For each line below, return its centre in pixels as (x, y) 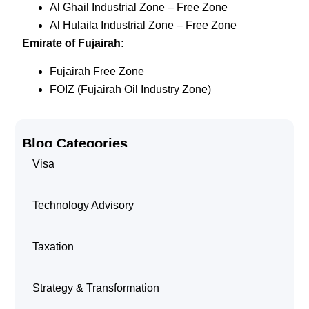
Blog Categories (75, 143)
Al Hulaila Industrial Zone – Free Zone (143, 26)
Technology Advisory (83, 205)
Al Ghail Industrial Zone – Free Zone (139, 8)
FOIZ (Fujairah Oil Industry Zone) (131, 89)
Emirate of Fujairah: (73, 43)
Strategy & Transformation (96, 288)
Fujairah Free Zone (97, 71)
